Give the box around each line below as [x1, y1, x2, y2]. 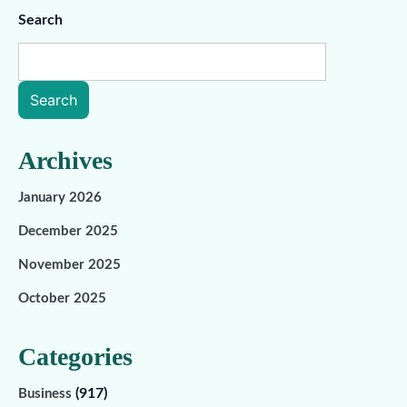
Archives [18, 146, 113, 174]
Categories [18, 342, 133, 371]
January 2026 [18, 191, 102, 204]
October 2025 [18, 292, 106, 305]
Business [18, 387, 75, 401]
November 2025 [18, 258, 121, 272]
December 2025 [18, 224, 118, 238]
